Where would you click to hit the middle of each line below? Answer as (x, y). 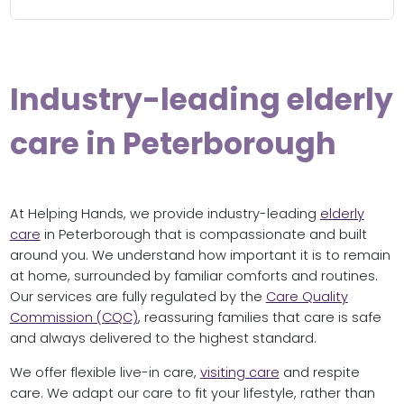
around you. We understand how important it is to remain (200, 256)
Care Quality (307, 297)
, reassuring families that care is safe (259, 318)
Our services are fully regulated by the (138, 297)
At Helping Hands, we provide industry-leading (165, 214)
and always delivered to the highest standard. (163, 339)
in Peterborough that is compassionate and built (203, 235)
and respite (319, 372)
